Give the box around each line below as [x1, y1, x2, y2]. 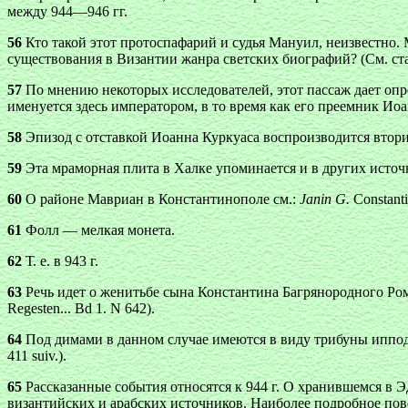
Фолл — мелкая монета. [22, 222, 175, 238]
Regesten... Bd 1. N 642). [7, 301, 155, 316]
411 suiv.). [7, 348, 66, 363]
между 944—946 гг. [7, 4, 127, 19]
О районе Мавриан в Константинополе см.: [22, 191, 300, 207]
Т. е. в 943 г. [22, 253, 98, 269]
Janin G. [300, 191, 350, 207]
